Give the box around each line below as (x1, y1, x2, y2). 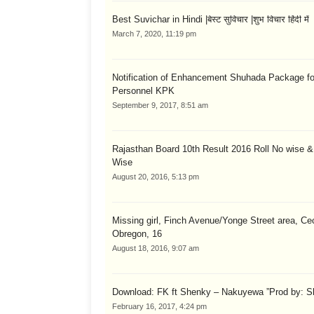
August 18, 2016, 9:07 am (112, 243, 199, 252)
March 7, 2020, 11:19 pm (112, 29, 196, 38)
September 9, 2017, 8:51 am (112, 100, 208, 109)
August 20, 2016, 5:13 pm (112, 172, 199, 181)
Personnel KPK (112, 85, 175, 96)
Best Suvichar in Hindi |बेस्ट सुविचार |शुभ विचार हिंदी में (112, 13, 309, 25)
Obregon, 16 (112, 228, 162, 239)
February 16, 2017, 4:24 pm (112, 301, 207, 310)
